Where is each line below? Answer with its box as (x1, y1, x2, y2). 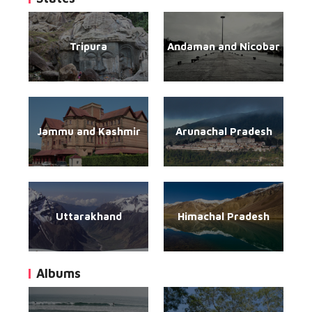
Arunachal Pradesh (175, 125, 272, 137)
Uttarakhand (55, 210, 122, 222)
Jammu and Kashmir (36, 125, 141, 137)
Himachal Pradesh (178, 210, 270, 222)
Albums (36, 266, 81, 281)
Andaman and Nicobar (167, 40, 280, 52)
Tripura (70, 40, 107, 52)
